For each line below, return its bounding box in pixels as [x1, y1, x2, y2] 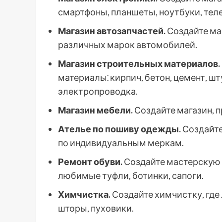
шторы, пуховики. [58, 203, 134, 214]
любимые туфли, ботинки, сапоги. [58, 170, 204, 181]
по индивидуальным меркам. [58, 137, 184, 148]
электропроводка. [58, 86, 138, 97]
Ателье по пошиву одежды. [58, 123, 181, 134]
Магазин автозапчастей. [58, 25, 166, 36]
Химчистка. [58, 189, 111, 200]
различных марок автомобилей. [58, 39, 197, 50]
